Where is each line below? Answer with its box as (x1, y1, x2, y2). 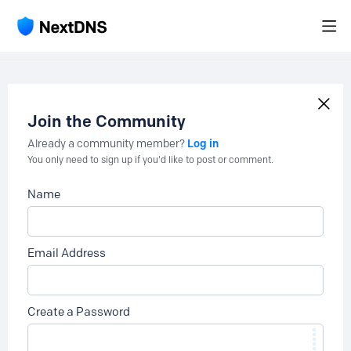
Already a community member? (27, 137, 187, 150)
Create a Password (27, 305, 130, 319)
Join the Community (27, 111, 186, 131)
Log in (187, 136, 219, 150)
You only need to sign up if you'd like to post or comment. (27, 154, 273, 165)
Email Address (27, 246, 106, 260)
